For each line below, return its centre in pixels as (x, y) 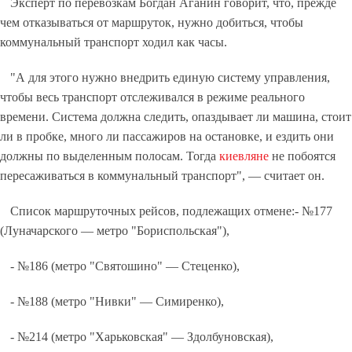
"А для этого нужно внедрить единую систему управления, (170, 77)
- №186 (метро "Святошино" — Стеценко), (125, 266)
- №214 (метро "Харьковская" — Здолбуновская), (142, 337)
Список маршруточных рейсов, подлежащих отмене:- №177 (172, 211)
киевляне (244, 156)
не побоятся (302, 156)
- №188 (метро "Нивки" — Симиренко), (117, 301)
